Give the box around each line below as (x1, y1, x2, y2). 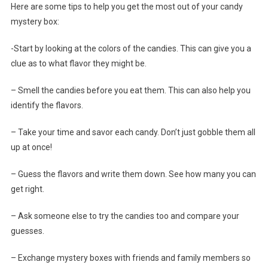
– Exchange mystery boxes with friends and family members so (10, 252, 251, 263)
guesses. (10, 226, 44, 236)
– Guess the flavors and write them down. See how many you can (10, 169, 256, 179)
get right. (10, 184, 44, 194)
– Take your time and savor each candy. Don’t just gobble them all (10, 127, 255, 137)
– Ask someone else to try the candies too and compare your (10, 211, 239, 221)
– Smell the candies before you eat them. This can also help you (10, 85, 251, 95)
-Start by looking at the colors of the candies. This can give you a (10, 43, 251, 53)
